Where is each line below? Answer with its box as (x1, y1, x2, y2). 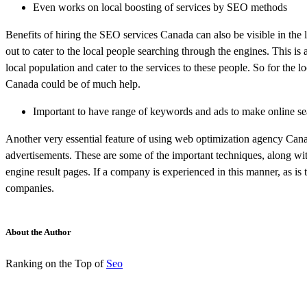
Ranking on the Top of (5, 257, 106, 269)
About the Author (5, 226, 71, 237)
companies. (5, 182, 54, 194)
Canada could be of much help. (5, 77, 140, 90)
